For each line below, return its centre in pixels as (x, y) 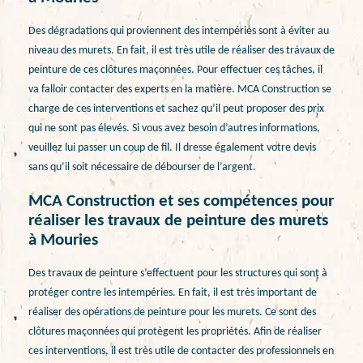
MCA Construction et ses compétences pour (181, 201)
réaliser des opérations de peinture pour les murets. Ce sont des (172, 312)
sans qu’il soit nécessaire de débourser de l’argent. (142, 168)
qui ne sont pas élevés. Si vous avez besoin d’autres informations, (174, 129)
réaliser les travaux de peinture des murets (178, 220)
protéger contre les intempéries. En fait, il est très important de (173, 293)
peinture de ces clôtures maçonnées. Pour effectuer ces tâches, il (175, 70)
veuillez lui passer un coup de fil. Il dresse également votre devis (172, 148)
